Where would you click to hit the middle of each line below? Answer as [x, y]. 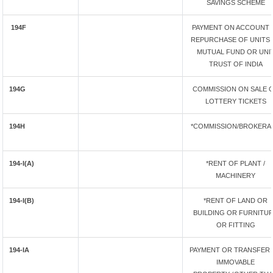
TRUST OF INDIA [236, 64]
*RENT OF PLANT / [236, 163]
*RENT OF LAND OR [236, 200]
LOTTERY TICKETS [236, 101]
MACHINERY [236, 175]
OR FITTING [236, 225]
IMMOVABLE [236, 262]
